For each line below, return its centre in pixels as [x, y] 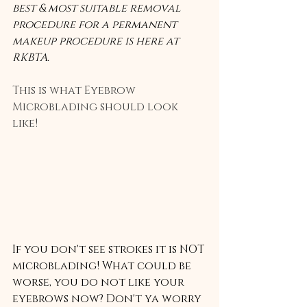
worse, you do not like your [100, 282]
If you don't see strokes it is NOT [110, 249]
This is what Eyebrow [75, 90]
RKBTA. [32, 58]
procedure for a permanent [96, 25]
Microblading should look [97, 107]
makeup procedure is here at [97, 41]
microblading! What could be [103, 266]
